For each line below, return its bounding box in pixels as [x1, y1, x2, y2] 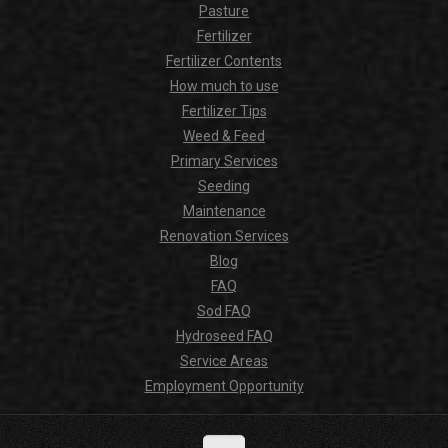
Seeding [198, 178, 250, 195]
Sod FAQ [197, 303, 251, 320]
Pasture [199, 3, 249, 20]
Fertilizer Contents [166, 53, 282, 70]
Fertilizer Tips [181, 103, 267, 120]
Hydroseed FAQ [175, 328, 273, 345]
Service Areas [180, 353, 268, 370]
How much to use [169, 78, 279, 95]
